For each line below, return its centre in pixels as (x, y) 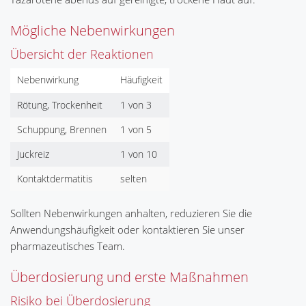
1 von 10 (139, 154)
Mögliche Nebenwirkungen (93, 30)
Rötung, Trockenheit (60, 105)
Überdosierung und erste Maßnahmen (129, 277)
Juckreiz (33, 154)
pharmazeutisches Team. (68, 246)
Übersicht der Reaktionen (82, 54)
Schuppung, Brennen (62, 129)
